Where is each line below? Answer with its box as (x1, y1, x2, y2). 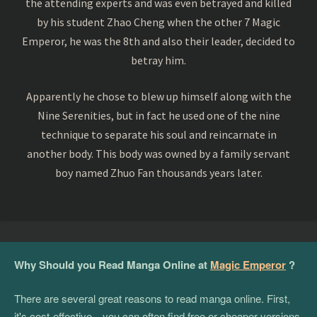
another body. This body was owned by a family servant (27, 146, 290, 161)
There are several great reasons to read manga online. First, (14, 291, 290, 306)
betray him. (131, 52, 186, 67)
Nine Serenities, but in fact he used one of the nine (37, 108, 280, 122)
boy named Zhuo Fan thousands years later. (54, 165, 263, 180)
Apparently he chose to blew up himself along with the (25, 88, 292, 103)
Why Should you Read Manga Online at (14, 256, 210, 272)
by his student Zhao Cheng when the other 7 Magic (37, 14, 280, 29)
